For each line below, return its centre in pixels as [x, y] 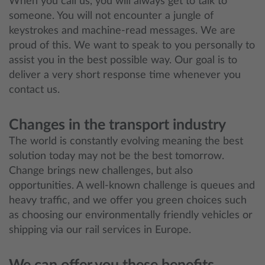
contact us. [34, 90]
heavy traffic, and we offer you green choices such [128, 201]
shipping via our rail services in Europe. [101, 230]
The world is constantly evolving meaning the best [126, 141]
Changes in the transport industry [117, 125]
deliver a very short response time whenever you [125, 75]
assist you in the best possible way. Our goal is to [123, 60]
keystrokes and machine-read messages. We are [122, 31]
